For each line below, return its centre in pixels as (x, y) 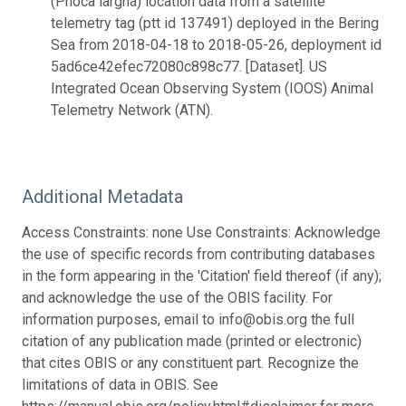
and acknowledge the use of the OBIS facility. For (177, 297)
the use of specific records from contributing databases (198, 254)
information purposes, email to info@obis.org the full (188, 319)
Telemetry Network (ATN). (132, 110)
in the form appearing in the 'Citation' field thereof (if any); (202, 275)
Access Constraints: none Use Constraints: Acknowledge (201, 232)
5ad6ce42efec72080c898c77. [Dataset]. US (189, 66)
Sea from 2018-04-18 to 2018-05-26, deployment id (216, 44)
